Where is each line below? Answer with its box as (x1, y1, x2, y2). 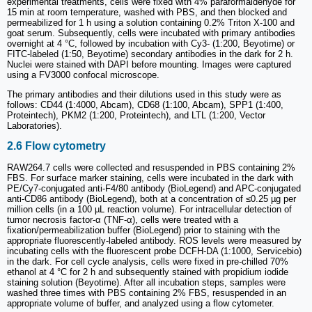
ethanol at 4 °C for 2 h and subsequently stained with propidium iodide (7, 266, 288, 277)
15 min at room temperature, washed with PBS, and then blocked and (7, 7, 287, 18)
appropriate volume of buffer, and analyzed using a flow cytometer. (7, 297, 274, 309)
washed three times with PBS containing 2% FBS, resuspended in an (7, 287, 286, 298)
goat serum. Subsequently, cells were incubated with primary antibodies (7, 28, 295, 39)
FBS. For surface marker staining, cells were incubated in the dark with (7, 172, 293, 183)
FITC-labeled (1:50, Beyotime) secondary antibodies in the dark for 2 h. (7, 49, 293, 60)
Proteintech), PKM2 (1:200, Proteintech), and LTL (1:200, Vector (7, 110, 265, 121)
